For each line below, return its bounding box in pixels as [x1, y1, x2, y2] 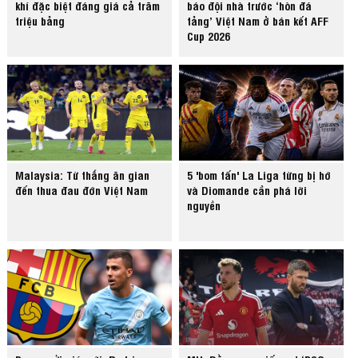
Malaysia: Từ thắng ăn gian [15, 167, 150, 183]
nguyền [187, 197, 221, 213]
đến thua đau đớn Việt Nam [15, 182, 149, 198]
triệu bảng [15, 13, 66, 29]
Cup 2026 [187, 28, 231, 44]
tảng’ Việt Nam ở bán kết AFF [187, 13, 329, 29]
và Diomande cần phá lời [187, 182, 308, 198]
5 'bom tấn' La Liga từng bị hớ [187, 167, 332, 183]
